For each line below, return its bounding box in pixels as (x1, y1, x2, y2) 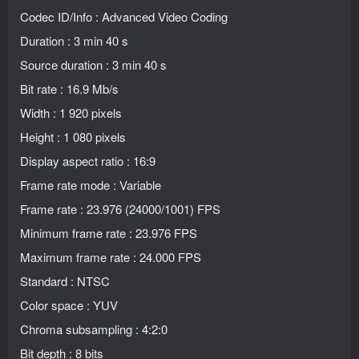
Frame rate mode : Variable (20, 176, 161, 193)
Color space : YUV (20, 296, 118, 313)
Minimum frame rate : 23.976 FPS (20, 224, 197, 241)
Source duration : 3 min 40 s (20, 56, 167, 73)
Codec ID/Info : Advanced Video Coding (20, 8, 228, 25)
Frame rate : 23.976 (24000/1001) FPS (20, 200, 220, 217)
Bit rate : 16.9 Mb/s (20, 80, 119, 97)
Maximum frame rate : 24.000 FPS (20, 248, 201, 265)
